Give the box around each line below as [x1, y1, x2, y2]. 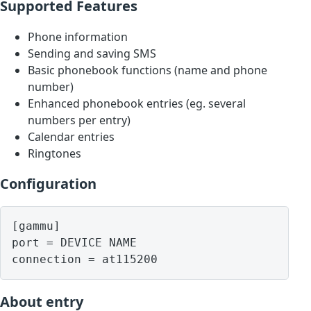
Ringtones [28, 146, 81, 162]
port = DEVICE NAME [12, 236, 137, 250]
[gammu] [12, 219, 60, 233]
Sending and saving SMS [28, 46, 156, 62]
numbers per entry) [28, 112, 131, 128]
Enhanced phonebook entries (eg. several [28, 96, 246, 112]
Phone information [28, 29, 128, 45]
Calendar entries [28, 129, 115, 145]
